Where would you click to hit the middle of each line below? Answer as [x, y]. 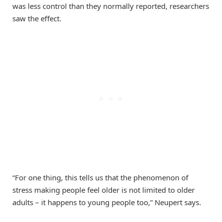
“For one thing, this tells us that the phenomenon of [100, 177]
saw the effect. [37, 18]
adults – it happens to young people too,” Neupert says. [107, 202]
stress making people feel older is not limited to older [104, 190]
